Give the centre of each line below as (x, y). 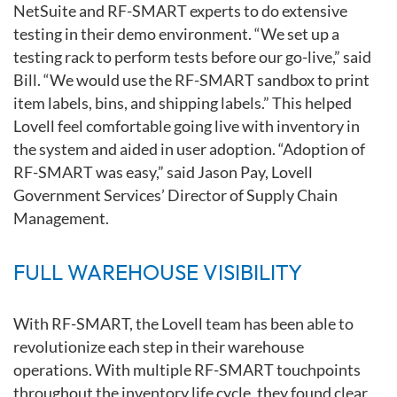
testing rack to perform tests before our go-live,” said (192, 56)
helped (328, 102)
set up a (313, 33)
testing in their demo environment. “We (150, 33)
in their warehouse (240, 346)
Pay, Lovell (276, 171)
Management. (61, 218)
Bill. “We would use (81, 79)
